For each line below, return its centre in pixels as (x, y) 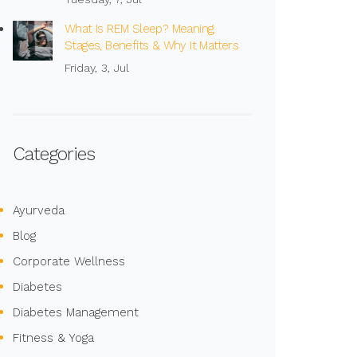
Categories (54, 154)
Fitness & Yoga (53, 338)
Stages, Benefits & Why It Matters (152, 45)
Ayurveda (39, 210)
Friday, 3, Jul (97, 68)
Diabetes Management (76, 312)
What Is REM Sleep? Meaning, (140, 29)
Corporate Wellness (69, 261)
